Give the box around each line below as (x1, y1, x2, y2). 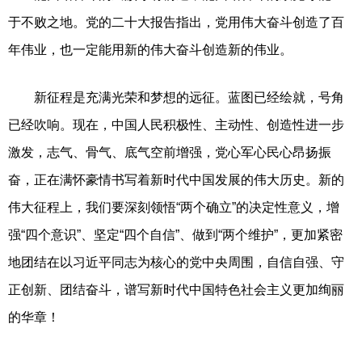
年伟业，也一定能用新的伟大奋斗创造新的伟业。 (8, 42, 293, 57)
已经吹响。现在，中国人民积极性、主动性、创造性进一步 (8, 117, 344, 132)
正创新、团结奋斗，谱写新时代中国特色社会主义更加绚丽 (8, 282, 344, 297)
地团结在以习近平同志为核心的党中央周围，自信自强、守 (8, 255, 344, 269)
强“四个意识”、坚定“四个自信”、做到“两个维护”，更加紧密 (8, 227, 343, 242)
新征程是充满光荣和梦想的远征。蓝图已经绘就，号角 (8, 90, 344, 104)
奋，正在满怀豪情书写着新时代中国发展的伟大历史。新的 (8, 172, 344, 187)
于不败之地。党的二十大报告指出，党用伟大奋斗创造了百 (8, 15, 344, 29)
